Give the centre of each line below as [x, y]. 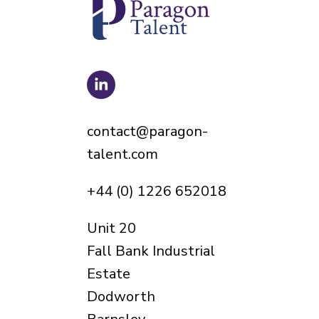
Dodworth [121, 297]
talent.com [122, 154]
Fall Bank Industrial [151, 251]
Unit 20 [111, 228]
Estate [109, 274]
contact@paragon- [147, 131]
